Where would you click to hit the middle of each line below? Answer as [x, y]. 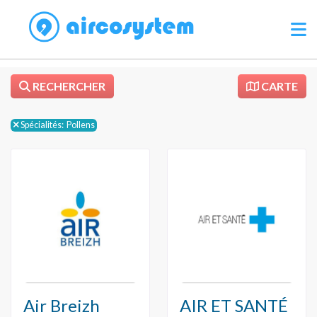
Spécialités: [42, 125]
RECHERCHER [68, 86]
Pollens [80, 125]
